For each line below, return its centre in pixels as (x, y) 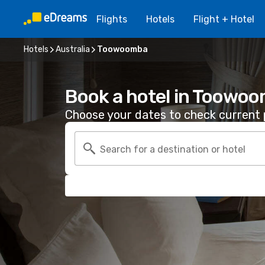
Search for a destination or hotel (173, 149)
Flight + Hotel (224, 19)
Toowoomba (122, 49)
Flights (112, 19)
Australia (73, 49)
